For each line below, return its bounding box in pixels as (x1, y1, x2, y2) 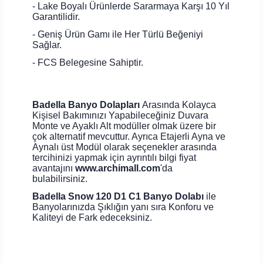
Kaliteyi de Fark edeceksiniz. (32, 212, 152, 222)
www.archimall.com (75, 163, 160, 173)
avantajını (32, 163, 75, 173)
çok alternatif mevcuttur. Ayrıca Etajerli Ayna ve (32, 131, 225, 141)
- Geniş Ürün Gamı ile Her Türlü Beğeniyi (32, 29, 203, 39)
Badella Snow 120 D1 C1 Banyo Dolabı (32, 191, 206, 201)
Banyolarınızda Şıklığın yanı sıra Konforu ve (32, 201, 214, 212)
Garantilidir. (32, 11, 80, 22)
